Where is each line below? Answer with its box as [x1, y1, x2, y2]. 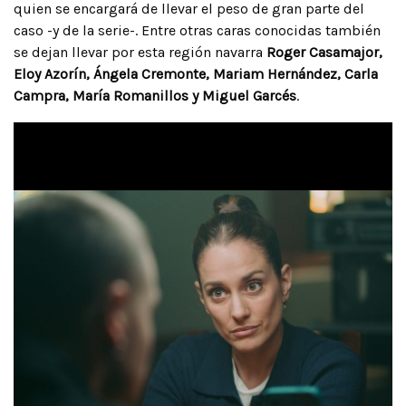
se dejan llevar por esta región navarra [14, 43, 266, 61]
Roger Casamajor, [266, 43, 382, 61]
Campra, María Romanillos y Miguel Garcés [14, 86, 296, 104]
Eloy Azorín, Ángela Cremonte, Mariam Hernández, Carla [14, 64, 378, 82]
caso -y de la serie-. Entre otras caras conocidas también [14, 21, 381, 39]
